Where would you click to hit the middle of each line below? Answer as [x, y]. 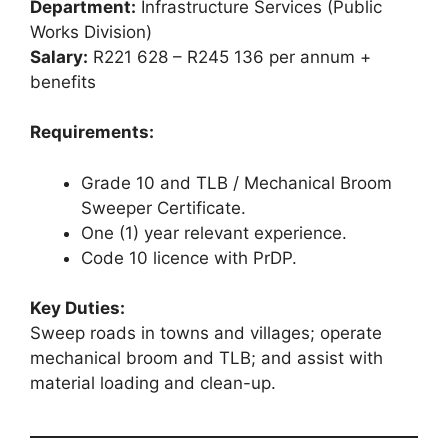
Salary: [59, 56]
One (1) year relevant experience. [214, 232]
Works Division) [91, 31]
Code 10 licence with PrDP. [189, 257]
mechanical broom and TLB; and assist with [206, 358]
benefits [63, 81]
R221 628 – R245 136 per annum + [229, 56]
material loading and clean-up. [153, 383]
